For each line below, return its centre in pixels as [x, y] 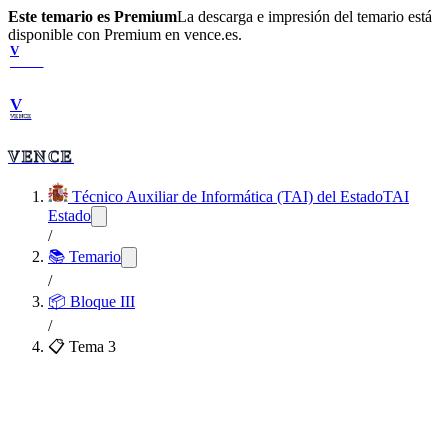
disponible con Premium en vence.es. [125, 34]
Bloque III [102, 301]
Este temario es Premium [92, 16]
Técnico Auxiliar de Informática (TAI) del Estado [227, 196]
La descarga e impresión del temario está [304, 16]
